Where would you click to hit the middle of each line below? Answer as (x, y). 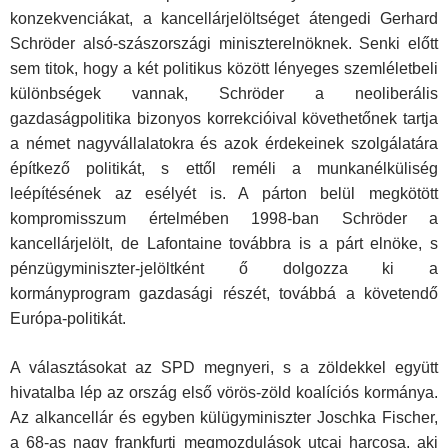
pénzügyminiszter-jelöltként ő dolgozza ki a (224, 269)
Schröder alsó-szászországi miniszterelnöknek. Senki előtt (224, 44)
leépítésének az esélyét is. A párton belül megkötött (224, 194)
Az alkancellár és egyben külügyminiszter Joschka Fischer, (224, 418)
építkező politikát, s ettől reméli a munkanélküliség (224, 169)
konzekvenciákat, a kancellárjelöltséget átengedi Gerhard (224, 19)
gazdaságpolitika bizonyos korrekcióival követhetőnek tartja (224, 119)
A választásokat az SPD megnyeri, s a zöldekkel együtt (224, 368)
